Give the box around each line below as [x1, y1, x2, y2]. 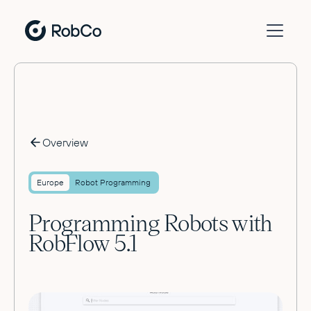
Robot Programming [75, 177, 151, 187]
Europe [37, 177, 64, 187]
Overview [42, 135, 88, 149]
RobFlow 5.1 [28, 227, 137, 257]
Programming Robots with [28, 207, 273, 237]
